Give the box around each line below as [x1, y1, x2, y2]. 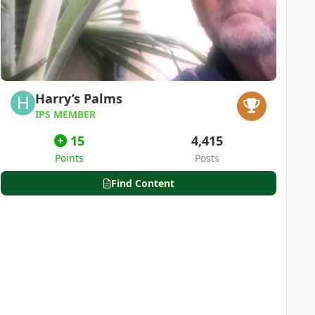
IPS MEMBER [35, 107, 96, 121]
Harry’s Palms [35, 90, 122, 108]
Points [55, 150, 84, 165]
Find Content [110, 176, 174, 190]
